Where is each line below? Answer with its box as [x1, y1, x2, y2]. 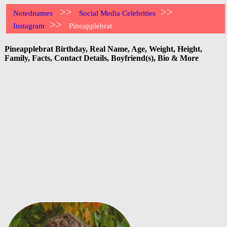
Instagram [13, 22, 45, 30]
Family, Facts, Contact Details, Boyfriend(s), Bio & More [5, 53, 199, 62]
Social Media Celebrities [79, 9, 156, 17]
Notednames [13, 9, 53, 17]
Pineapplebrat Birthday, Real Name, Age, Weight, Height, [5, 44, 202, 53]
